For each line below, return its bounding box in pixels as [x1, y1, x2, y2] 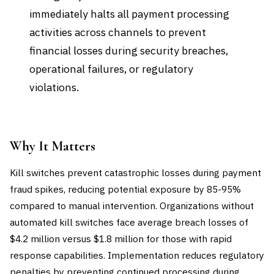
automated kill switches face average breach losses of [10, 216, 248, 228]
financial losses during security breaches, [29, 43, 228, 57]
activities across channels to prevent [29, 25, 206, 39]
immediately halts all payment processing [29, 7, 229, 21]
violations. [29, 80, 79, 94]
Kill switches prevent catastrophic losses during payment [10, 166, 261, 179]
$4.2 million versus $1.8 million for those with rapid [10, 232, 232, 245]
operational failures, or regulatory [29, 62, 193, 76]
